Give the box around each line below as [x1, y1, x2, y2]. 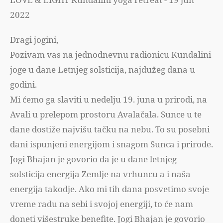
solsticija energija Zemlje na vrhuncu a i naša [10, 168, 191, 180]
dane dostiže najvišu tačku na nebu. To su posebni [10, 123, 210, 135]
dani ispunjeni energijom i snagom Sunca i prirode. [10, 138, 213, 150]
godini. [10, 79, 37, 90]
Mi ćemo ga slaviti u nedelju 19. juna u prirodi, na [10, 94, 207, 105]
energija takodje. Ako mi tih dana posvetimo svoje [10, 183, 209, 195]
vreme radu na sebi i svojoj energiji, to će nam [10, 198, 193, 210]
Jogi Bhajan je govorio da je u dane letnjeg [10, 153, 177, 165]
